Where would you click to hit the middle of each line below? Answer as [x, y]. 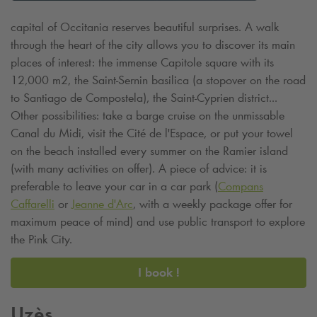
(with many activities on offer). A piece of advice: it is [139, 169]
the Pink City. [41, 240]
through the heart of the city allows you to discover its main [153, 45]
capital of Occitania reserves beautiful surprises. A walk [145, 27]
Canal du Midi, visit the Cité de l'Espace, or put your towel [152, 133]
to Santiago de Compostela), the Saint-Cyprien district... [144, 98]
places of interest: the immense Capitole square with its [142, 63]
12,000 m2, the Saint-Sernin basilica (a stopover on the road [158, 80]
